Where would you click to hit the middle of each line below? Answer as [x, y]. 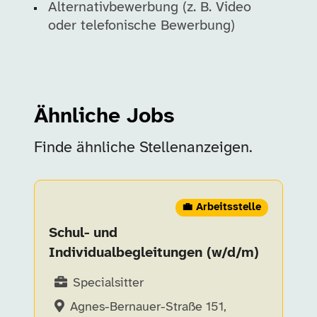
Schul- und [83, 233]
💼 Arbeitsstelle [222, 207]
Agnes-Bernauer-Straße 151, [148, 307]
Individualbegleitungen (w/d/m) [154, 253]
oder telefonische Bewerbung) [142, 26]
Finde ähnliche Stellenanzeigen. [143, 148]
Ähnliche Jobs [104, 117]
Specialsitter [108, 283]
